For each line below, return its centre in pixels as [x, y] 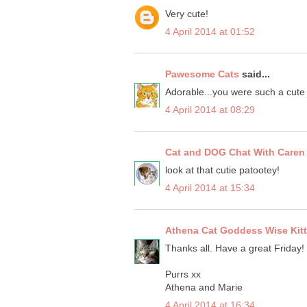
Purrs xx [183, 274]
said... [255, 74]
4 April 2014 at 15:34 [210, 188]
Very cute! [187, 14]
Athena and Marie [204, 287]
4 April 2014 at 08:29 [210, 110]
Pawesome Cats [202, 74]
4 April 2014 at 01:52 [210, 32]
